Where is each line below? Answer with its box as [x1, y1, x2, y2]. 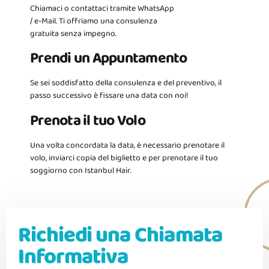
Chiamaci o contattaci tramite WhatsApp [30, 1, 174, 16]
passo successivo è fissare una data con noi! [30, 89, 189, 104]
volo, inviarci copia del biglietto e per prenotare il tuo [30, 151, 218, 166]
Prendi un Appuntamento [30, 46, 187, 73]
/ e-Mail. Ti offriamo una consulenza [30, 14, 157, 29]
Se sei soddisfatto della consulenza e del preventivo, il [30, 76, 222, 91]
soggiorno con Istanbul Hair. [30, 163, 131, 178]
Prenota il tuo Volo [30, 108, 145, 134]
